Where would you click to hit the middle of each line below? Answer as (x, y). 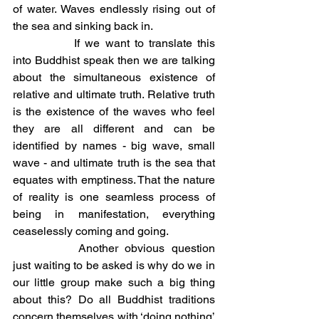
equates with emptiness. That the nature (114, 180)
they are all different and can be (114, 129)
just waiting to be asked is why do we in (114, 265)
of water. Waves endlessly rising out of (114, 9)
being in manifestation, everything (114, 214)
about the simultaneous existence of (114, 77)
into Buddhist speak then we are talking (114, 60)
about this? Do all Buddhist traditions (114, 299)
